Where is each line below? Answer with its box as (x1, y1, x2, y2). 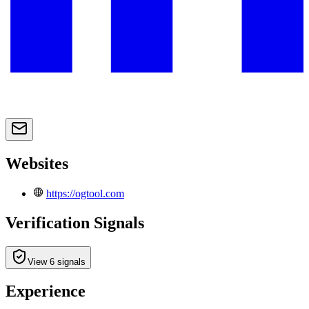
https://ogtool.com (46, 187, 124, 199)
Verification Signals (6, 213, 144, 232)
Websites (6, 154, 68, 172)
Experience (6, 282, 86, 301)
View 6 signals (28, 256, 86, 267)
